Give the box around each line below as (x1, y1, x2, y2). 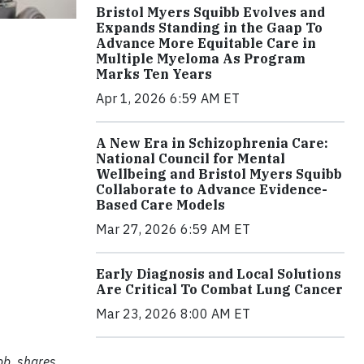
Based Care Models (96, 197, 225, 214)
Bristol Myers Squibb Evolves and (96, 4, 325, 21)
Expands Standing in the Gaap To (96, 19, 323, 37)
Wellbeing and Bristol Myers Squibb (96, 166, 342, 183)
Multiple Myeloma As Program (96, 50, 305, 67)
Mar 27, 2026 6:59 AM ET (96, 221, 250, 238)
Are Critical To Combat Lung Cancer (96, 281, 343, 298)
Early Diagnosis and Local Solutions (96, 266, 341, 283)
